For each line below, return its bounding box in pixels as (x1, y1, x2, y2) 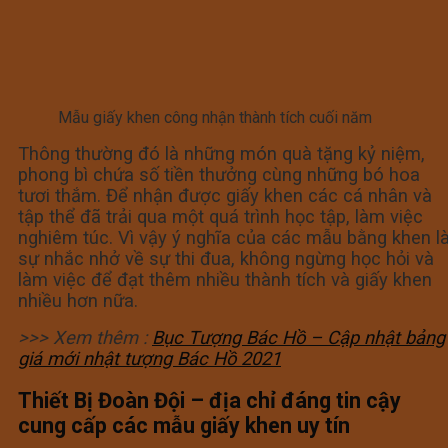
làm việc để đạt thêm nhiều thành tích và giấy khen (18, 268, 432, 290)
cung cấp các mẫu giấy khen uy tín (18, 412, 350, 438)
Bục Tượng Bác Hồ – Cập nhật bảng (152, 326, 445, 348)
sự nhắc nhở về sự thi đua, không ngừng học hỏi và (18, 247, 434, 269)
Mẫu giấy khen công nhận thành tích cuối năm (58, 107, 372, 127)
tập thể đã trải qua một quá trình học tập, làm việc (18, 205, 423, 227)
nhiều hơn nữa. (18, 289, 143, 311)
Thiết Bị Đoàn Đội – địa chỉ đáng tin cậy (18, 387, 401, 413)
